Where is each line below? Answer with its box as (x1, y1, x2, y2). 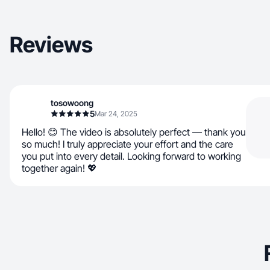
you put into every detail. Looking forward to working (22, 150, 241, 162)
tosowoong (51, 98, 93, 108)
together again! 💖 (22, 162, 97, 174)
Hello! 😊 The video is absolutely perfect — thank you (22, 126, 246, 138)
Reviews (10, 31, 93, 58)
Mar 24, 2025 (95, 109, 137, 118)
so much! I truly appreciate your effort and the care (22, 138, 233, 150)
